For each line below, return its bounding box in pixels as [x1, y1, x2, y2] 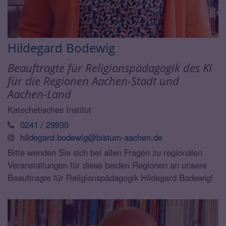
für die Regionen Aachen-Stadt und [8, 73, 179, 88]
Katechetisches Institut [8, 103, 91, 116]
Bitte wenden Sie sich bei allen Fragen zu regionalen [8, 146, 202, 158]
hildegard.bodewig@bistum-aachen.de [20, 131, 162, 143]
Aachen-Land [8, 86, 71, 101]
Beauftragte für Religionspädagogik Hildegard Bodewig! [8, 171, 213, 184]
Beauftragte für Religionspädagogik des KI [8, 60, 212, 75]
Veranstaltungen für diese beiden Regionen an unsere [8, 158, 207, 171]
